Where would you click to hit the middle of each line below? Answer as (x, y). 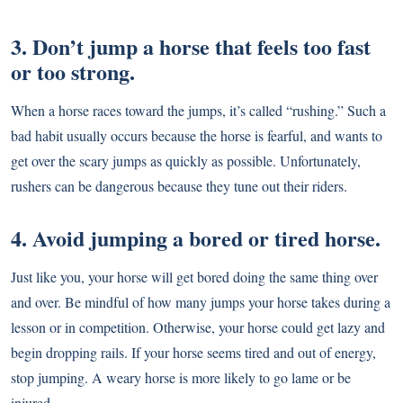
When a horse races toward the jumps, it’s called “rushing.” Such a (198, 111)
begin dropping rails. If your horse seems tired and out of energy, (193, 353)
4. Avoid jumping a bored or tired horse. (196, 238)
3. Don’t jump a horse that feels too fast (191, 47)
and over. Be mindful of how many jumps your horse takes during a (201, 302)
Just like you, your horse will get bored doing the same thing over (194, 277)
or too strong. (73, 72)
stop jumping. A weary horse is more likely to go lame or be (181, 378)
